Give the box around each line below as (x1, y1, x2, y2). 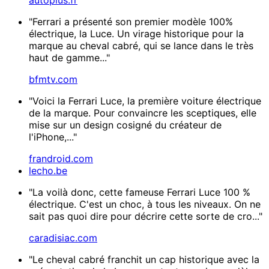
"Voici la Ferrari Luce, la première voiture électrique (29, 94, 261, 107)
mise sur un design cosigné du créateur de (29, 118, 222, 131)
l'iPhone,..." (29, 130, 77, 143)
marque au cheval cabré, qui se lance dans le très (29, 39, 253, 52)
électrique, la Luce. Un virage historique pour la (29, 27, 244, 40)
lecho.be (29, 164, 67, 177)
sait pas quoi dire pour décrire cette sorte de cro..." (29, 210, 262, 222)
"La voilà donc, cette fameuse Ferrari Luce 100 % (29, 186, 250, 198)
